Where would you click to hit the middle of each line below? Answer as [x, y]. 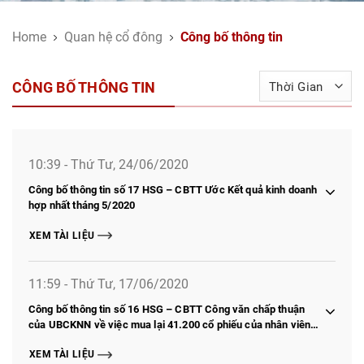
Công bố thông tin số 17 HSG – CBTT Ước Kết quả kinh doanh [173, 190]
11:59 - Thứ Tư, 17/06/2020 [108, 283]
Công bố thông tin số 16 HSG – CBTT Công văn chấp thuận [167, 308]
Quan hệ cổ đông [113, 37]
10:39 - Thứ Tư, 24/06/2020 [108, 164]
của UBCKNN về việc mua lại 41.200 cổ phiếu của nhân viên [170, 324]
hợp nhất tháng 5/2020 [82, 205]
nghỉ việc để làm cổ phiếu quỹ [99, 339]
